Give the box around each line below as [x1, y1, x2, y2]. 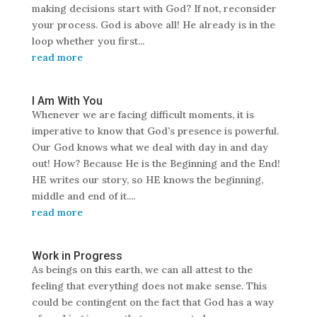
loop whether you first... [31, 35, 144, 48]
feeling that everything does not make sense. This [31, 279, 267, 293]
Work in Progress [31, 249, 122, 263]
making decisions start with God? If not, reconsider [31, 2, 277, 16]
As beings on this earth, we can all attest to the [31, 263, 253, 277]
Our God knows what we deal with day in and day [31, 141, 268, 154]
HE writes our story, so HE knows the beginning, [31, 173, 263, 187]
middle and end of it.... [31, 190, 135, 203]
